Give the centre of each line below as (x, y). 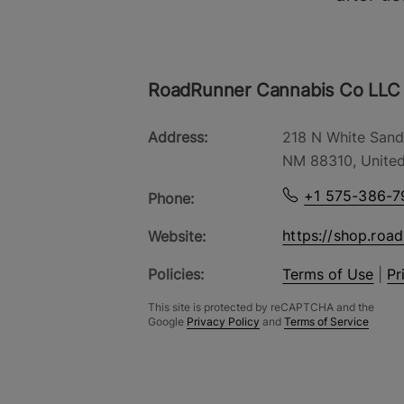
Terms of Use (328, 274)
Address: (178, 137)
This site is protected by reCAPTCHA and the (261, 307)
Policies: (176, 274)
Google (166, 321)
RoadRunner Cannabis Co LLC (274, 90)
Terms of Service (326, 321)
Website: (177, 236)
